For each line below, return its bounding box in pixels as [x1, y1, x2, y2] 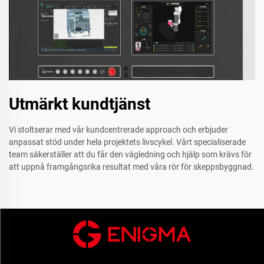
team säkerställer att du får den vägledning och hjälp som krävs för [9, 149, 252, 159]
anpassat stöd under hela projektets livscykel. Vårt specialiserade [9, 137, 246, 147]
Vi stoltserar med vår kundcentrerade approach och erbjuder [9, 124, 228, 134]
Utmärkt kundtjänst [9, 94, 150, 114]
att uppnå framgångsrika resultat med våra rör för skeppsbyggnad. [9, 161, 254, 171]
